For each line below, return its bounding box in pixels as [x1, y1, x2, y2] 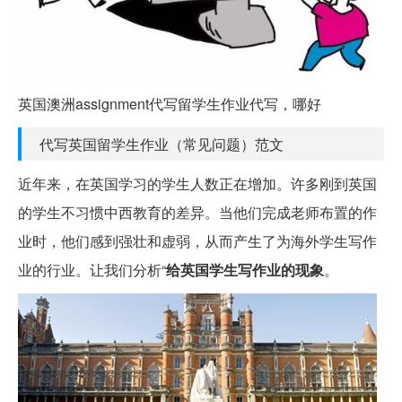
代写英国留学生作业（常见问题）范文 [39, 134, 284, 155]
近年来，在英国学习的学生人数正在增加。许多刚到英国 [18, 173, 377, 195]
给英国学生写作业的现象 [166, 259, 324, 281]
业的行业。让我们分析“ [18, 259, 166, 281]
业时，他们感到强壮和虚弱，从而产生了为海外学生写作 [18, 231, 377, 252]
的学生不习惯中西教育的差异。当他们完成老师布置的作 [18, 202, 377, 223]
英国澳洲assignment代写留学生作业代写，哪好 [18, 93, 321, 115]
